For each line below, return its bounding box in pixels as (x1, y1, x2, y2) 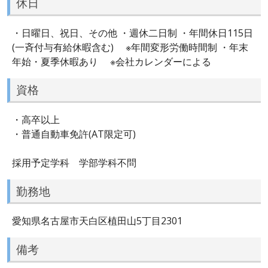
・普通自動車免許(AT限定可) (12, 127, 136, 141)
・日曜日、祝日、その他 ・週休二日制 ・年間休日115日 (12, 26, 253, 39)
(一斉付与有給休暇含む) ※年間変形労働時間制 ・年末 (12, 40, 248, 54)
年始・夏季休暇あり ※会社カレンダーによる (12, 54, 211, 68)
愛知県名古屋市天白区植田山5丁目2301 (12, 214, 182, 228)
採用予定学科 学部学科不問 (12, 156, 136, 169)
